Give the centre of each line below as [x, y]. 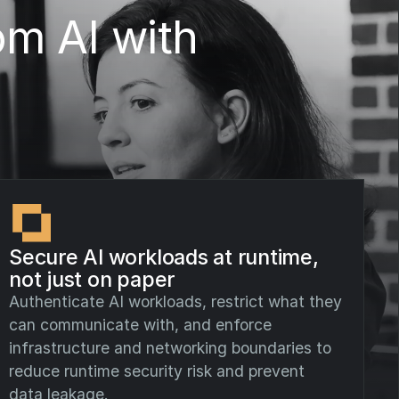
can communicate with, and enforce [141, 325]
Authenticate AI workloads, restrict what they [176, 302]
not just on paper [92, 280]
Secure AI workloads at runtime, [164, 257]
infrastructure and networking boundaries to [171, 348]
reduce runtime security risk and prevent [157, 371]
